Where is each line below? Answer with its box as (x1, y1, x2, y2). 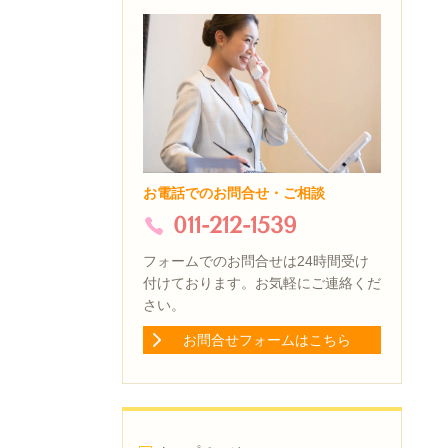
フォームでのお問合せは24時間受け (143, 253, 369, 270)
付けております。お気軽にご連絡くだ (143, 275, 381, 292)
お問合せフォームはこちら (183, 331, 351, 349)
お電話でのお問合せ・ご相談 (143, 185, 325, 202)
